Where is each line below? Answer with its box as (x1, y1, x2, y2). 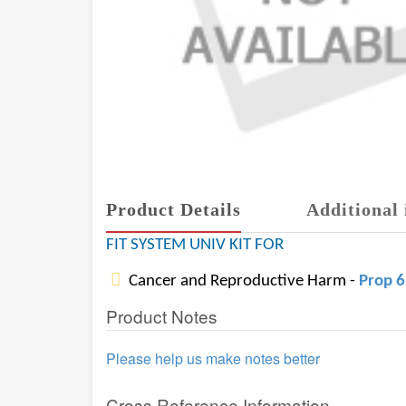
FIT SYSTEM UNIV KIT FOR (106, 237, 284, 254)
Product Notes (106, 304, 217, 328)
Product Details (106, 199, 241, 219)
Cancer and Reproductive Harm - (125, 273, 359, 290)
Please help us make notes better (106, 348, 320, 369)
